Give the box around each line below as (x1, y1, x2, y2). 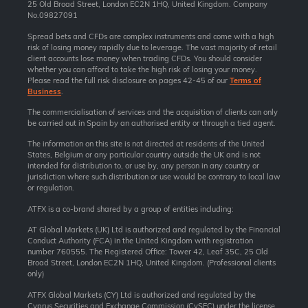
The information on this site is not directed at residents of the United (27, 139, 265, 149)
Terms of (230, 75, 261, 85)
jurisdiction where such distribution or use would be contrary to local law (27, 172, 280, 182)
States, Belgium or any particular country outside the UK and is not (27, 150, 261, 160)
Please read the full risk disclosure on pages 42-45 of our (27, 75, 230, 85)
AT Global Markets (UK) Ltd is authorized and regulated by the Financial (27, 225, 280, 235)
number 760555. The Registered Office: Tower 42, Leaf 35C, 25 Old (27, 247, 268, 257)
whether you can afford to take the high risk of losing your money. (27, 64, 257, 74)
